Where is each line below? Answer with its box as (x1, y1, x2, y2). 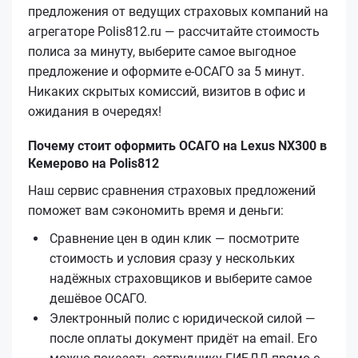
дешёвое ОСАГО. (50, 290, 147, 306)
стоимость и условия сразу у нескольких (50, 250, 295, 266)
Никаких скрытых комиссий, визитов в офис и (28, 83, 305, 99)
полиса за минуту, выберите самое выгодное (28, 43, 296, 59)
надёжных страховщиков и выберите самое (50, 270, 312, 286)
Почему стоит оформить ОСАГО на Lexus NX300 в (28, 137, 327, 153)
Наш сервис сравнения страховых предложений (28, 182, 316, 198)
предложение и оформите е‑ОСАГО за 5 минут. (28, 63, 304, 79)
